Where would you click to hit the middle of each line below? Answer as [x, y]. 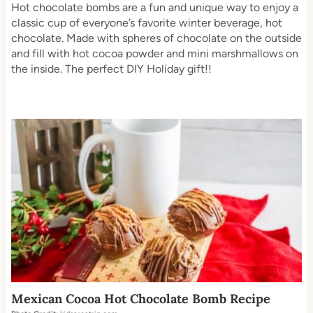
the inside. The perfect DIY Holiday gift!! [111, 69]
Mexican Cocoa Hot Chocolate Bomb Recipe [140, 299]
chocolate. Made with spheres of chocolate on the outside [156, 38]
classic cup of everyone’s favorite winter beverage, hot [146, 23]
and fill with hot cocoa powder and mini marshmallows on [154, 54]
